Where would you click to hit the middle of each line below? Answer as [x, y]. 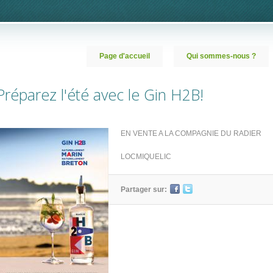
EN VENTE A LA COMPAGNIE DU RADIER [191, 133]
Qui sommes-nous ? [221, 56]
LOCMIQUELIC [146, 157]
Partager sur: [144, 190]
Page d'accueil [125, 56]
